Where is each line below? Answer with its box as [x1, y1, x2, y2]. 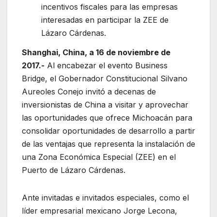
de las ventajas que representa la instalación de [22, 139, 195, 149]
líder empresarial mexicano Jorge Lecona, [22, 205, 177, 216]
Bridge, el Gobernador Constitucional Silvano [22, 73, 187, 83]
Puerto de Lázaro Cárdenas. [22, 165, 125, 175]
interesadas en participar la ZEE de [41, 15, 169, 25]
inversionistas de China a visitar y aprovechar [22, 99, 188, 109]
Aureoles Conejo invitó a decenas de [22, 86, 156, 96]
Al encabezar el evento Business [45, 60, 168, 70]
